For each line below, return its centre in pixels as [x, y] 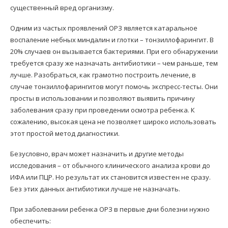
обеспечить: [31, 221]
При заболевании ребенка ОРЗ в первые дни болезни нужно [110, 209]
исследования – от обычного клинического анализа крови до [110, 165]
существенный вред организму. [62, 8]
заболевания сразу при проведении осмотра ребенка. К [103, 110]
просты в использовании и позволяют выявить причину [103, 98]
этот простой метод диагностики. [65, 133]
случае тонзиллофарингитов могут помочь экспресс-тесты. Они [114, 87]
